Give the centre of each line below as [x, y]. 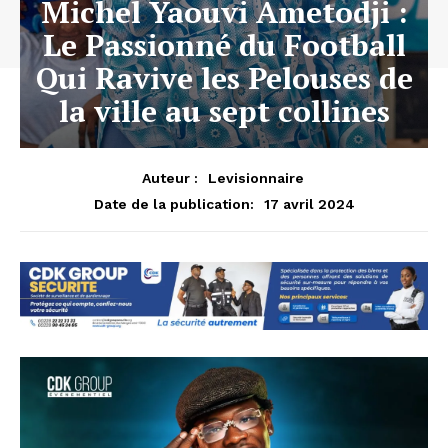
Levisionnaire [255, 177]
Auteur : [169, 177]
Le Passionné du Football [224, 44]
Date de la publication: [173, 203]
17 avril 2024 [309, 203]
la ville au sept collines [224, 110]
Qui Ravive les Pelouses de [224, 77]
